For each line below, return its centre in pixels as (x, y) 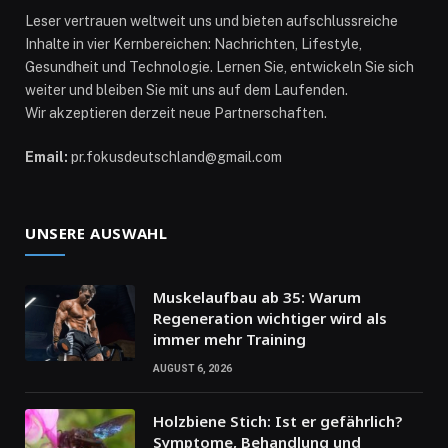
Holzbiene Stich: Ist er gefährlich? (277, 421)
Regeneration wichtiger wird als (270, 318)
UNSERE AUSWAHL (96, 233)
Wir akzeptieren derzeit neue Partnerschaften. (176, 113)
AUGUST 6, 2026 (192, 369)
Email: (46, 157)
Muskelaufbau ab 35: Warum (257, 297)
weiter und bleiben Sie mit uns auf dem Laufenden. (186, 90)
